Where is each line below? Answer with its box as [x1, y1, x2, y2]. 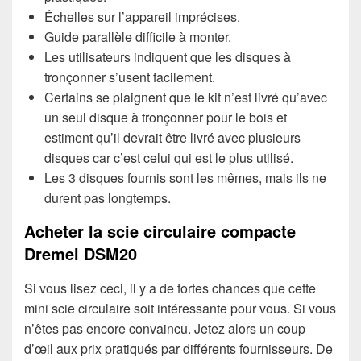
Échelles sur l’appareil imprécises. [44, 6, 240, 26]
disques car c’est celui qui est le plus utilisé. [44, 147, 293, 167]
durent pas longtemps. [44, 188, 171, 207]
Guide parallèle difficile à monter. [44, 27, 231, 46]
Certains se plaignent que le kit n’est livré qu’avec [44, 87, 327, 106]
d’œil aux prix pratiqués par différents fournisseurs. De [24, 338, 333, 358]
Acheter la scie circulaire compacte [24, 218, 296, 243]
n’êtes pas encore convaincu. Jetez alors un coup [24, 318, 305, 338]
